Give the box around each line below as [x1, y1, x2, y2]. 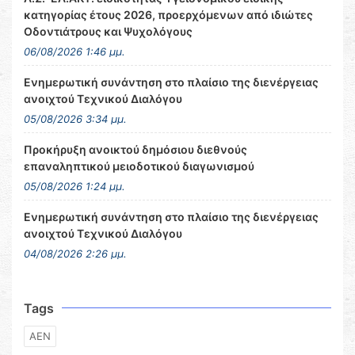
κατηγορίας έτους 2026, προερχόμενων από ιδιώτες [24, 8, 313, 21]
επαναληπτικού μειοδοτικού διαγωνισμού [24, 159, 254, 173]
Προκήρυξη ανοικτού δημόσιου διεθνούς [24, 143, 247, 156]
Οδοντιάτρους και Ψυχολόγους [24, 25, 193, 38]
